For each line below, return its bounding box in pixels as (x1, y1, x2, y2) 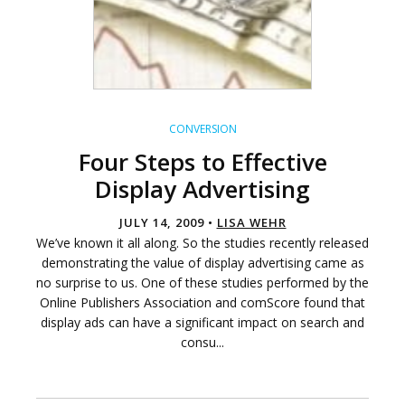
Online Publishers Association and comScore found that (40, 294, 365, 312)
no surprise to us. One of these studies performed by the (36, 274, 369, 292)
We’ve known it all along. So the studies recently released (36, 234, 369, 252)
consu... (181, 334, 224, 352)
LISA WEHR (216, 214, 287, 231)
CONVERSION (168, 121, 237, 137)
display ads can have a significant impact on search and (41, 314, 364, 332)
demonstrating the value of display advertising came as (41, 254, 364, 272)
